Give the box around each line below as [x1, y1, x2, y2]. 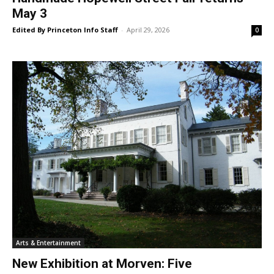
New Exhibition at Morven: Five [12, 256, 192, 272]
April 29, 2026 [127, 25, 169, 35]
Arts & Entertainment [16, 239, 81, 248]
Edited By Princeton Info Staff [12, 25, 118, 35]
